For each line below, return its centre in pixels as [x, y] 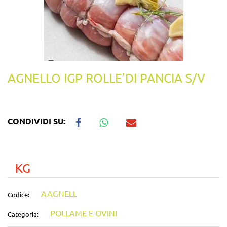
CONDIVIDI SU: [37, 121]
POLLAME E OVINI [84, 213]
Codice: [18, 194]
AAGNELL [59, 193]
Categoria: [23, 214]
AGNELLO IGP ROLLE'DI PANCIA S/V [106, 78]
